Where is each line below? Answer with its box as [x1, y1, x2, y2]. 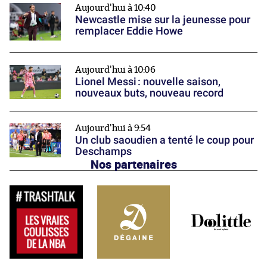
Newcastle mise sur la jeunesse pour [75, 13, 250, 26]
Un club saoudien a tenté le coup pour [75, 133, 254, 147]
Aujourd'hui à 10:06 [75, 65, 156, 74]
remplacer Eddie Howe [75, 24, 183, 38]
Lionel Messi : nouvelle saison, [75, 74, 221, 88]
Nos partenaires [90, 156, 177, 173]
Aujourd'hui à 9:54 [75, 124, 151, 133]
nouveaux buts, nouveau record [75, 86, 223, 99]
